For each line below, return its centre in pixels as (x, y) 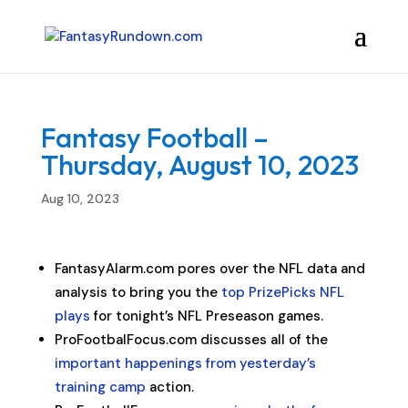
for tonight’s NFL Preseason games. (206, 316)
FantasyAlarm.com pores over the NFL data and (209, 269)
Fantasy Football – (154, 138)
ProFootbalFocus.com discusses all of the (191, 340)
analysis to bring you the (138, 292)
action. (169, 387)
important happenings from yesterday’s (185, 363)
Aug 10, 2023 (80, 199)
